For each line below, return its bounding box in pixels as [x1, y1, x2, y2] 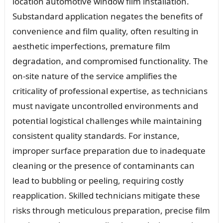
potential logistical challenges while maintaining [12, 114, 202, 126]
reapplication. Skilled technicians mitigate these [12, 189, 200, 201]
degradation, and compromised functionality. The [12, 55, 208, 67]
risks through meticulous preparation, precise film [12, 204, 210, 216]
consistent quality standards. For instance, [12, 129, 180, 141]
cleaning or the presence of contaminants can [12, 159, 195, 171]
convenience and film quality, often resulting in [12, 25, 199, 37]
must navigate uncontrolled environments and [12, 100, 198, 111]
